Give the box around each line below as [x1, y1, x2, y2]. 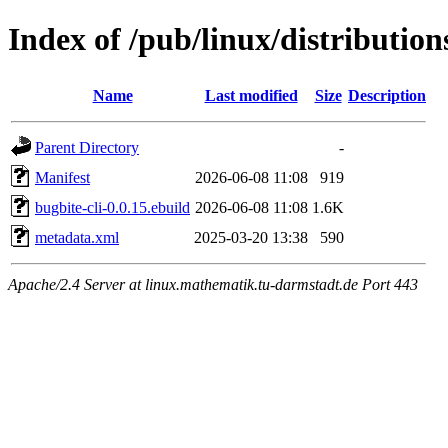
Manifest [35, 168, 90, 186]
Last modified [204, 86, 298, 104]
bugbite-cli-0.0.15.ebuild [35, 198, 190, 216]
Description [348, 86, 426, 104]
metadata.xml [35, 228, 119, 246]
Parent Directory [35, 138, 139, 156]
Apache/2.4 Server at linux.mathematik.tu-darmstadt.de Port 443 [8, 275, 418, 293]
